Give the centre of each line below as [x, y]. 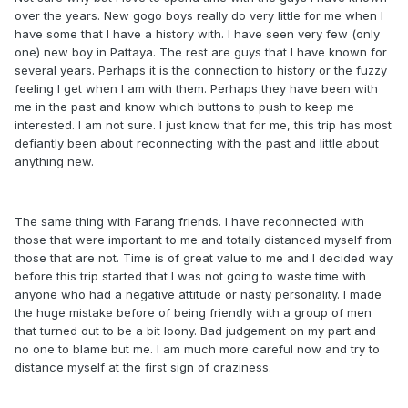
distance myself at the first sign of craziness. [143, 367]
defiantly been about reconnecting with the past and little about [197, 143]
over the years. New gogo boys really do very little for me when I [199, 15]
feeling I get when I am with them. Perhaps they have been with [196, 88]
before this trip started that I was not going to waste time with [190, 276]
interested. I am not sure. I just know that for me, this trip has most [203, 125]
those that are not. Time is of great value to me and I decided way [204, 258]
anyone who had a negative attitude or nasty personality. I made [198, 294]
